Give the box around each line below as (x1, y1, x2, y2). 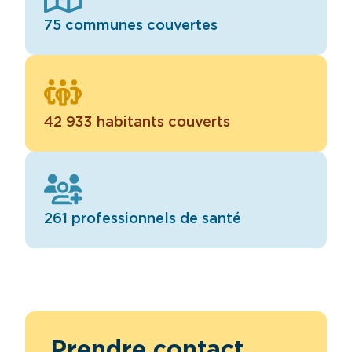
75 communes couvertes (44, 18, 218, 33)
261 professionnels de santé (44, 211, 241, 226)
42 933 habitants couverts (44, 115, 230, 130)
